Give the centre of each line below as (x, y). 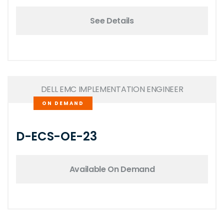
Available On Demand (112, 169)
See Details (112, 20)
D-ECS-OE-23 (56, 136)
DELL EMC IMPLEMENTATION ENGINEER (112, 89)
